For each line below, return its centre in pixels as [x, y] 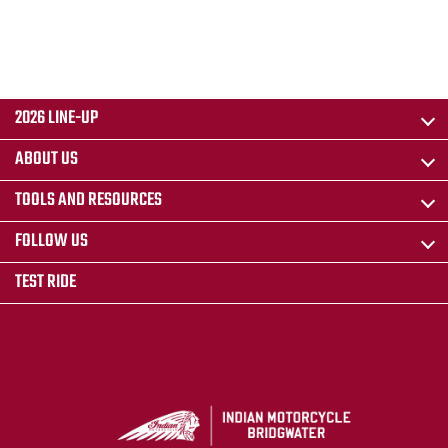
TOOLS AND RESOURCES [88, 201]
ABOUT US [46, 160]
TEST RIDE [45, 283]
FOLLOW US [51, 242]
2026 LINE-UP [56, 119]
